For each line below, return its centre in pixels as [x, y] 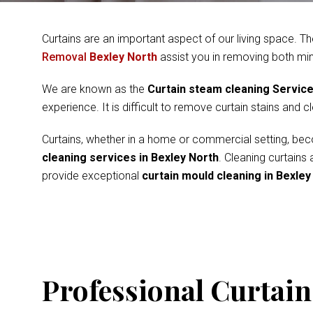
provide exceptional [92, 176]
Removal [66, 57]
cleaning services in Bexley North [130, 158]
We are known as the [95, 89]
